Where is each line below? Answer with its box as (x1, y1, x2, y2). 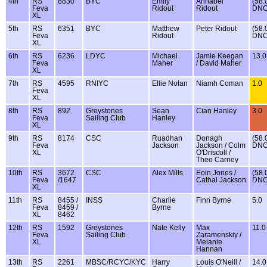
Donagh (196, 134, 222, 142)
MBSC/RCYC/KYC (86, 258, 146, 266)
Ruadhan (152, 134, 182, 142)
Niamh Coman (196, 79, 243, 87)
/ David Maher (196, 59, 241, 67)
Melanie (196, 238, 222, 246)
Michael (152, 52, 178, 60)
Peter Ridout (196, 24, 237, 32)
